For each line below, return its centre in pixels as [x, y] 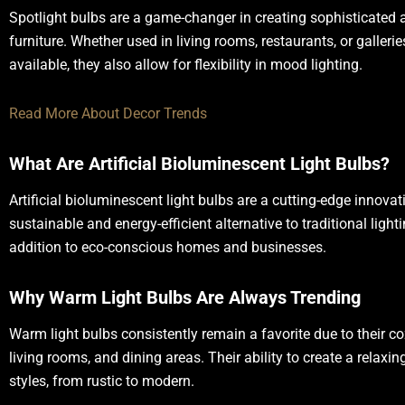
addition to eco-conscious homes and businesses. [168, 247]
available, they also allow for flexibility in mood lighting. [186, 65]
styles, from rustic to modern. [102, 381]
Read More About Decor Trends [108, 113]
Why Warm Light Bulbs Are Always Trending [185, 297]
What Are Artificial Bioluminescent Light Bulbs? [199, 164]
